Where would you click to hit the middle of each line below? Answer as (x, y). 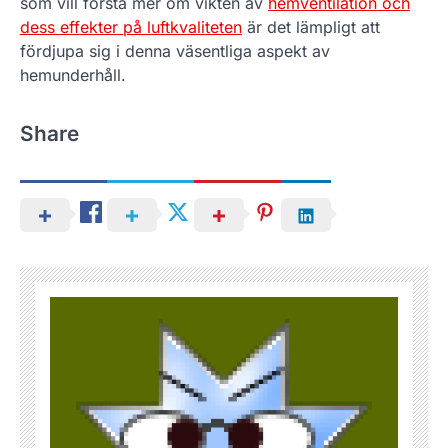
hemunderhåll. (73, 74)
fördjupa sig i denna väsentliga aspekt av (175, 50)
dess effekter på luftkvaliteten (131, 26)
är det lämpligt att (311, 26)
